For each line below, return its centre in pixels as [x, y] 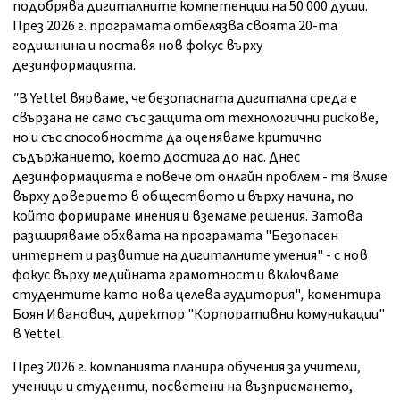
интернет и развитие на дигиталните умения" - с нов [190, 256]
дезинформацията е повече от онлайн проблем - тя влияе [200, 177]
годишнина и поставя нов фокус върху [137, 46]
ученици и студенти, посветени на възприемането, [183, 387]
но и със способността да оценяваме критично [167, 138]
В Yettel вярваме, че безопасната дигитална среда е [188, 99]
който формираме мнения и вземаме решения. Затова [187, 217]
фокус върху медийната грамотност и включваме [176, 275]
